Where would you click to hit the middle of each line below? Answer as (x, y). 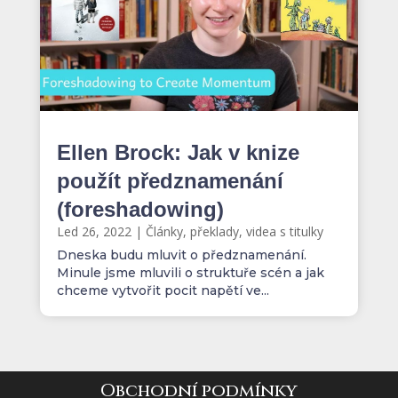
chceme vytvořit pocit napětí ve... (163, 291)
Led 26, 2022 (94, 232)
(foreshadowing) (140, 210)
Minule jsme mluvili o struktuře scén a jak (190, 273)
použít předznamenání (170, 181)
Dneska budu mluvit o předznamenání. (181, 255)
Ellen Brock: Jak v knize (178, 153)
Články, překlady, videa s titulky (234, 232)
